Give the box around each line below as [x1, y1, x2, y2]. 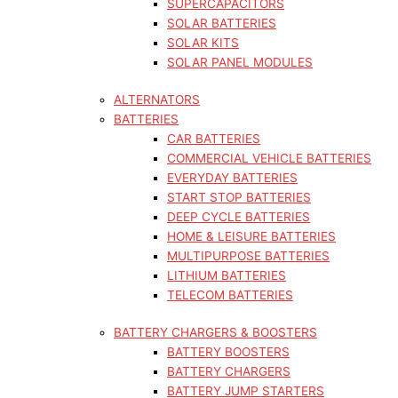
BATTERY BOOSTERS [167, 345, 290, 359]
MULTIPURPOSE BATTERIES [167, 249, 330, 263]
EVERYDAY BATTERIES [167, 171, 298, 185]
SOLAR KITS [167, 36, 239, 50]
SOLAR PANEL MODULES [167, 55, 313, 69]
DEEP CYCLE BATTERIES [167, 210, 310, 224]
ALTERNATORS [114, 92, 200, 107]
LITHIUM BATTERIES [167, 268, 286, 283]
